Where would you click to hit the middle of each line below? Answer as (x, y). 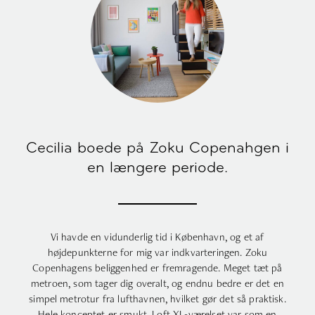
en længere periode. (157, 168)
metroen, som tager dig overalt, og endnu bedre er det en (157, 283)
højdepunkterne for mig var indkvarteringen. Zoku (157, 252)
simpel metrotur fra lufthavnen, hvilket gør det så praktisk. (157, 298)
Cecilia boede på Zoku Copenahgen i (157, 148)
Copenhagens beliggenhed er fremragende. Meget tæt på (157, 267)
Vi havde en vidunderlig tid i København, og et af (157, 236)
